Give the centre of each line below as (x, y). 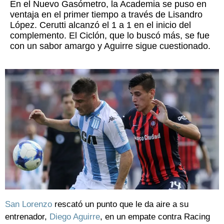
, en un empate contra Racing (155, 217)
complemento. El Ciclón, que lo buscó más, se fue (110, 36)
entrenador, (26, 217)
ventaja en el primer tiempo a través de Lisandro (106, 15)
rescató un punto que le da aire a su (120, 204)
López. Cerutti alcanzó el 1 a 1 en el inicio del (100, 25)
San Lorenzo (28, 204)
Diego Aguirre (75, 217)
